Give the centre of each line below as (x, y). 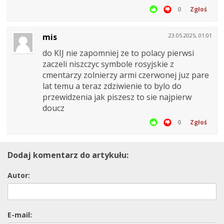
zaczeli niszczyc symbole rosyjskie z (108, 64)
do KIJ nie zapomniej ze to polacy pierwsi (118, 53)
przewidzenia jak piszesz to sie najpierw (117, 97)
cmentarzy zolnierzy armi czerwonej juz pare (126, 75)
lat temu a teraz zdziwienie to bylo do (112, 86)
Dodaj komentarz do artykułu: (68, 155)
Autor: (19, 175)
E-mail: (20, 215)
